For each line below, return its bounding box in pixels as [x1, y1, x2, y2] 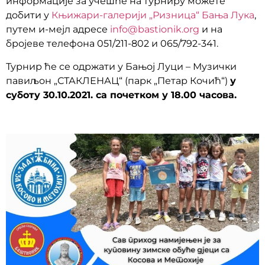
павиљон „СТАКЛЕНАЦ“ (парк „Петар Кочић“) [6, 75, 230, 86]
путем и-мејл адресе [6, 24, 110, 35]
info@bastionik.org [110, 24, 199, 35]
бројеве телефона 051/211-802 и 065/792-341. [6, 38, 218, 50]
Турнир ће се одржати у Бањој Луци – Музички [6, 60, 237, 72]
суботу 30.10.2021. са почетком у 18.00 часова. [6, 89, 237, 101]
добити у [6, 9, 51, 21]
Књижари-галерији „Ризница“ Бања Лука [51, 9, 254, 21]
